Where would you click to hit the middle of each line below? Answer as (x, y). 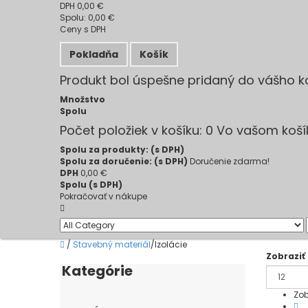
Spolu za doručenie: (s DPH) (125, 161)
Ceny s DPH (83, 29)
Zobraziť (286, 256)
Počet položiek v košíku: (133, 130)
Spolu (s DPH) (91, 185)
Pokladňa (94, 54)
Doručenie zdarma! (230, 161)
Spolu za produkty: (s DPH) (122, 150)
